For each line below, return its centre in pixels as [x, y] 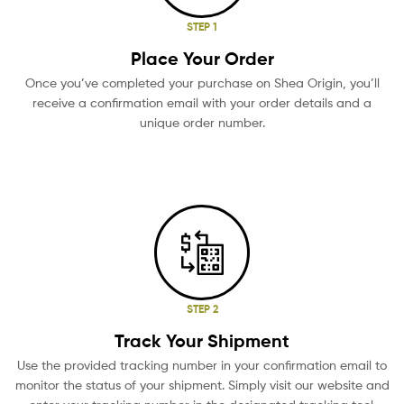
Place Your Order [202, 58]
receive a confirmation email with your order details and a [202, 102]
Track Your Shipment [202, 340]
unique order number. [202, 122]
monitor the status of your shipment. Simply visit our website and [202, 384]
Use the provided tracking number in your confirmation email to [202, 364]
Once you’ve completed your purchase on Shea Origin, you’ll [202, 82]
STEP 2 [202, 308]
